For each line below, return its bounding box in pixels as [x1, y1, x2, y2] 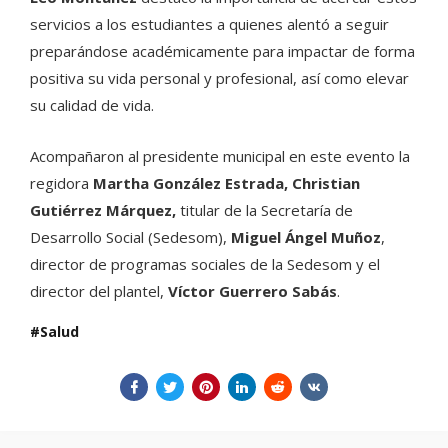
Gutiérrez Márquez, [30, 200, 180, 221]
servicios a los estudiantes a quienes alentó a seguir [30, 14, 389, 35]
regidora [30, 173, 93, 194]
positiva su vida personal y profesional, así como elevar [30, 68, 409, 89]
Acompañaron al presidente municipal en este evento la [30, 146, 410, 167]
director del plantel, [30, 281, 168, 302]
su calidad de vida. [30, 95, 154, 116]
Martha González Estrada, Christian [93, 173, 360, 194]
